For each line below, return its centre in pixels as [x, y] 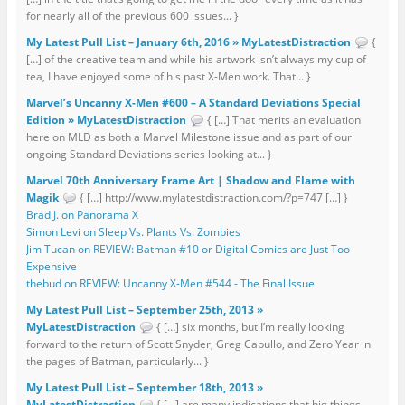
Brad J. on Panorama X [82, 214]
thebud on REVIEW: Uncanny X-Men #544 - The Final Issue [170, 283]
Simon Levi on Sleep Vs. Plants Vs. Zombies [133, 231]
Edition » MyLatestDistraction [106, 119]
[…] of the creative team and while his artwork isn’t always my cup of [196, 59]
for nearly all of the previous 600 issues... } [132, 15]
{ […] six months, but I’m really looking [249, 326]
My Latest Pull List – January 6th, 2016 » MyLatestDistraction [188, 42]
